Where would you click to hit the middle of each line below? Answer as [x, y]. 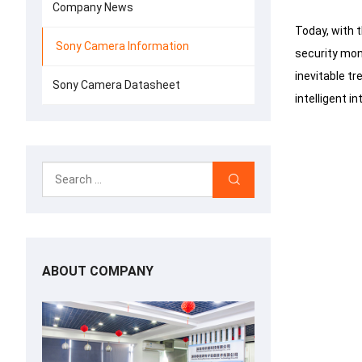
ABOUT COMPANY [98, 271]
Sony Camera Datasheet [116, 85]
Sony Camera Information [122, 46]
